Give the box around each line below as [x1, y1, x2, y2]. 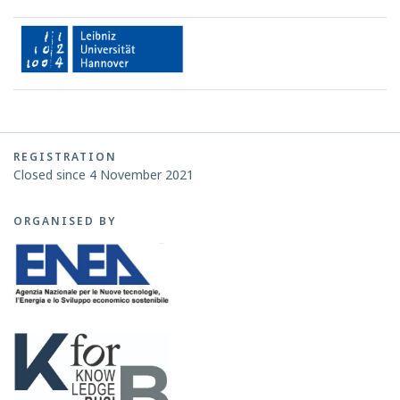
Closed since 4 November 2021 [13, 166, 194, 183]
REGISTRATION [13, 149, 117, 164]
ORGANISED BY [13, 213, 116, 229]
